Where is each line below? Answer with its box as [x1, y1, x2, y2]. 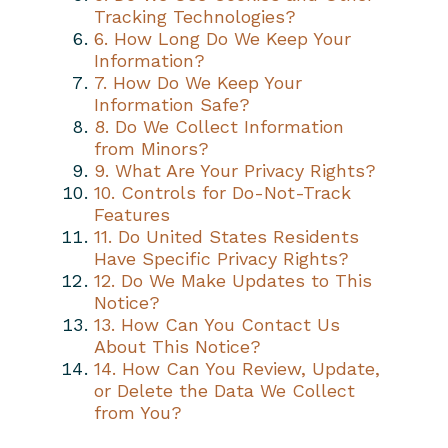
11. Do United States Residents [94, 225, 359, 247]
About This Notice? [94, 335, 261, 357]
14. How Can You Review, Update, [94, 357, 380, 379]
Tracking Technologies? [94, 5, 296, 27]
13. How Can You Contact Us [94, 313, 340, 335]
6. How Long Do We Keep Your [94, 27, 351, 49]
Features [94, 203, 170, 225]
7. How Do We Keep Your [94, 71, 302, 93]
